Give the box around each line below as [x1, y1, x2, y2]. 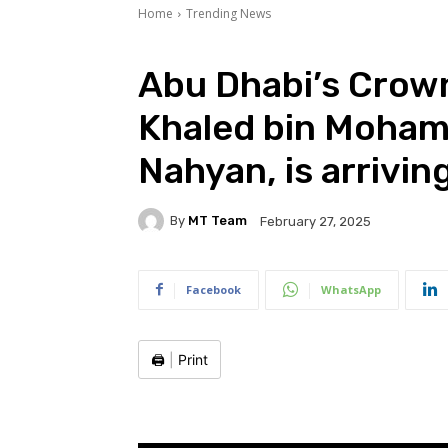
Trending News [186, 4, 271, 22]
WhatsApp [321, 281, 381, 297]
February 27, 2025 [260, 213, 371, 229]
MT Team [188, 213, 247, 229]
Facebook [186, 281, 241, 297]
